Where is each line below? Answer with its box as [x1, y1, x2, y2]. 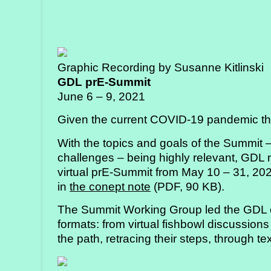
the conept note [70, 180, 151, 193]
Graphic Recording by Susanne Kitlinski [57, 61, 264, 74]
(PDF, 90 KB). [151, 180, 225, 193]
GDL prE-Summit [57, 76, 151, 89]
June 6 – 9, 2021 [57, 90, 146, 103]
